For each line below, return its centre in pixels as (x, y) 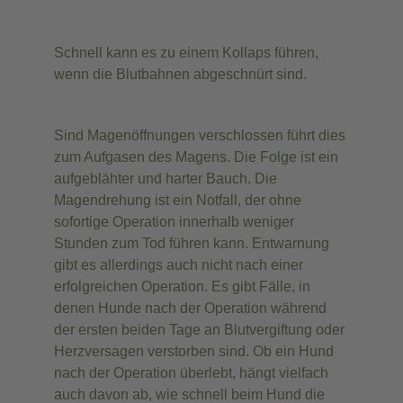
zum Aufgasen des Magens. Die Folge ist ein (196, 157)
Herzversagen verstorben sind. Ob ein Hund (194, 352)
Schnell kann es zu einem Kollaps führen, (186, 53)
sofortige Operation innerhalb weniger (174, 222)
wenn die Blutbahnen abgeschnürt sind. (180, 75)
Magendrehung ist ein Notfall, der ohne (178, 201)
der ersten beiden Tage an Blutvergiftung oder (199, 330)
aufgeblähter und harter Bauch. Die (166, 179)
